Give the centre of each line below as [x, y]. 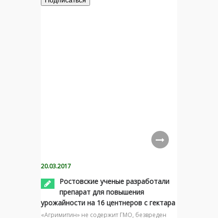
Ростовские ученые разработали [114, 181]
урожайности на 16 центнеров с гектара [108, 203]
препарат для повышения [102, 192]
